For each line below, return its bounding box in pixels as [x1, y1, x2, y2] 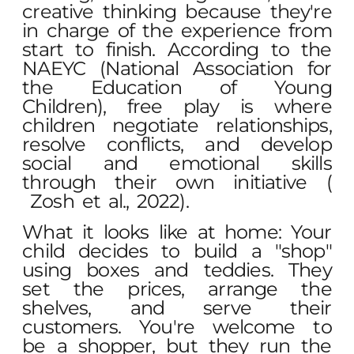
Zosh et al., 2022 [30, 190, 180, 213]
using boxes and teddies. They [22, 258, 332, 281]
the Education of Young [22, 76, 332, 100]
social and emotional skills [22, 152, 332, 175]
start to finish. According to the [22, 38, 332, 62]
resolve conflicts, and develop [22, 133, 332, 156]
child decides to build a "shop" [22, 239, 332, 262]
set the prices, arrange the [22, 277, 332, 300]
